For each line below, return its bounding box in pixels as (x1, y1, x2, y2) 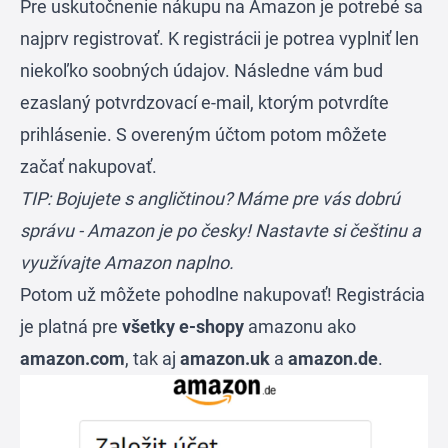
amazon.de (288, 348, 378, 369)
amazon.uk (180, 348, 270, 369)
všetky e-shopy (122, 316, 244, 337)
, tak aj (125, 348, 180, 369)
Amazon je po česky (87, 220, 246, 241)
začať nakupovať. (20, 156, 157, 177)
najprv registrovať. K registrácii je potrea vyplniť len (20, 28, 419, 49)
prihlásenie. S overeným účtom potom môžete (20, 124, 387, 145)
